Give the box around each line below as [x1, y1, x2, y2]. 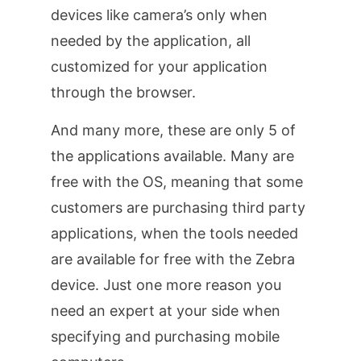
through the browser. [50, 84, 196, 102]
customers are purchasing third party [50, 198, 305, 216]
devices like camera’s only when [50, 6, 268, 24]
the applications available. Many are [50, 147, 294, 164]
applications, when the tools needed [50, 224, 298, 242]
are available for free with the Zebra [50, 250, 295, 268]
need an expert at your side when [50, 301, 280, 319]
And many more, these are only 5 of [50, 121, 296, 139]
